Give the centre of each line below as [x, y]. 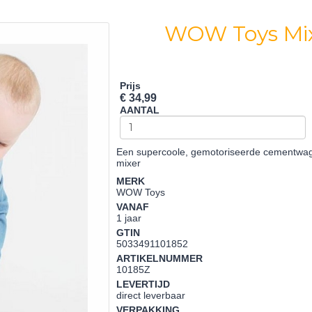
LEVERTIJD [143, 284]
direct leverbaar [151, 295]
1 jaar [129, 218]
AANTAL [140, 110]
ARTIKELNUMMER [160, 258]
